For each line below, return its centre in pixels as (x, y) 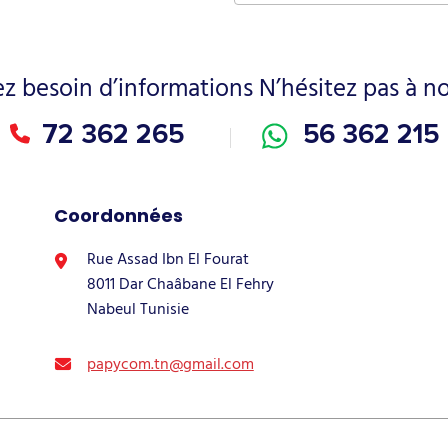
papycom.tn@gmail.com (170, 363)
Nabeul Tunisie (137, 308)
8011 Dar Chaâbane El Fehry (180, 283)
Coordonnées (118, 215)
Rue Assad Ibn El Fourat (167, 258)
